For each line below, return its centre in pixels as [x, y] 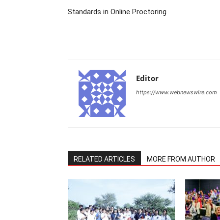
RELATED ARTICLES [104, 159]
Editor [147, 78]
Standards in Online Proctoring [117, 12]
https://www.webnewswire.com [177, 92]
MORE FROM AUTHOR [181, 159]
